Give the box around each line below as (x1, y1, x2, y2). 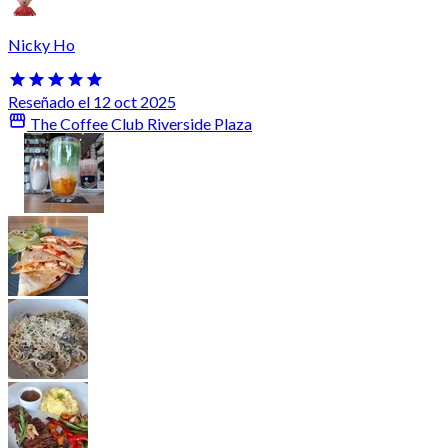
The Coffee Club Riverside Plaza (27, 114, 253, 134)
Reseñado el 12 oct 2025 (8, 92, 176, 112)
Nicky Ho (8, 34, 75, 54)
